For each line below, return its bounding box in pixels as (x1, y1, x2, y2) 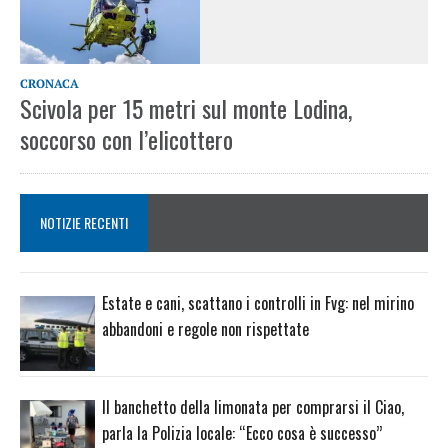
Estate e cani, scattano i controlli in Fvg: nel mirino (102, 291, 414, 316)
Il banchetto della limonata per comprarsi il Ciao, (102, 394, 404, 419)
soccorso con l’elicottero (20, 121, 233, 158)
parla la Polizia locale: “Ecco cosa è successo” (102, 420, 382, 445)
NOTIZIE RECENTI (40, 212, 128, 234)
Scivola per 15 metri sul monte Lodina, (20, 90, 352, 127)
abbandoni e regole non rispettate (102, 317, 309, 342)
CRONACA (20, 76, 79, 92)
